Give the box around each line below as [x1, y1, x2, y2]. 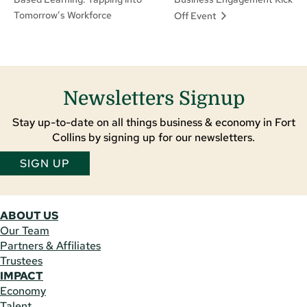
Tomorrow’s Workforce [14, 9, 112, 22]
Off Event [174, 9, 219, 22]
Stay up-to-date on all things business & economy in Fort [12, 114, 295, 130]
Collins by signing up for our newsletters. [52, 130, 255, 145]
